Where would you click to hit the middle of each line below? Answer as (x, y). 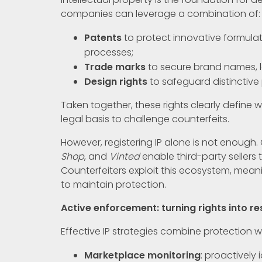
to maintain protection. (113, 184)
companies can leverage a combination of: (161, 13)
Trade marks (115, 67)
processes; (109, 52)
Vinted (125, 156)
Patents (103, 37)
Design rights (116, 81)
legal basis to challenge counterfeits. (145, 119)
